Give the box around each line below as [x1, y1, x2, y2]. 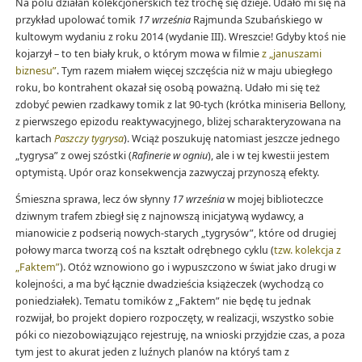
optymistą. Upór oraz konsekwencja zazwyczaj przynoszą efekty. [15, 165, 319, 179]
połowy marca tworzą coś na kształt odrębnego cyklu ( [15, 243, 274, 258]
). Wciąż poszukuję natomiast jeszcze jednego [123, 131, 340, 145]
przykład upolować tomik [15, 12, 138, 27]
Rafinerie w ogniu [131, 148, 208, 162]
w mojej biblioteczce [224, 192, 323, 207]
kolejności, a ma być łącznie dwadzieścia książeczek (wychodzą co [15, 277, 324, 292]
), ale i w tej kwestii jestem [207, 148, 330, 162]
